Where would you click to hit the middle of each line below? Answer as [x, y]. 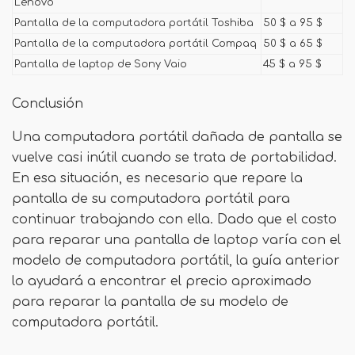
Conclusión [48, 104]
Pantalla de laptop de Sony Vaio [101, 64]
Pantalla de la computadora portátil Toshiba [134, 23]
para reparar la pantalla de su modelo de [150, 302]
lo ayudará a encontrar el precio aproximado [162, 281]
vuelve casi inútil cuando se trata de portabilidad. [174, 158]
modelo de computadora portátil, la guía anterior [176, 261]
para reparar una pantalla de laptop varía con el [176, 240]
